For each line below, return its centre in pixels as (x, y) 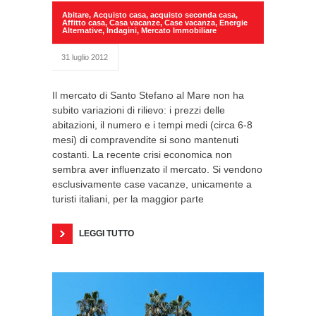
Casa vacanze (135, 23)
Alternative (82, 30)
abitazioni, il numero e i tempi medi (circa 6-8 (152, 125)
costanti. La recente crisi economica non (142, 154)
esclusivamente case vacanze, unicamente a (152, 184)
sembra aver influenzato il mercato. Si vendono (157, 169)
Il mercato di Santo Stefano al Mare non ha (148, 95)
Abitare (75, 15)
